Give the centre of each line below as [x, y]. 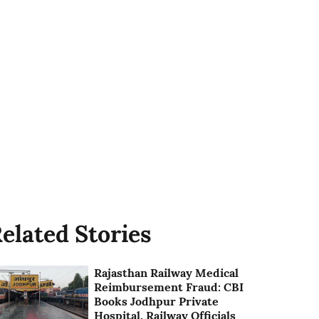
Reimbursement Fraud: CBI [169, 287]
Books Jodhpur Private [157, 301]
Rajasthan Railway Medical [167, 272]
